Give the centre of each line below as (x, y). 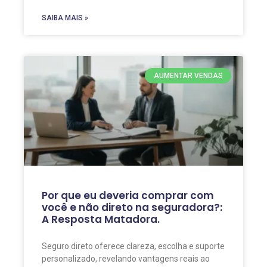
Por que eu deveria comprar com (128, 195)
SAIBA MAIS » (65, 18)
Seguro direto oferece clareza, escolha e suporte (133, 246)
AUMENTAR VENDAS (188, 76)
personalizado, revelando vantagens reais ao (126, 258)
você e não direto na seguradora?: (132, 207)
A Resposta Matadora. (101, 219)
